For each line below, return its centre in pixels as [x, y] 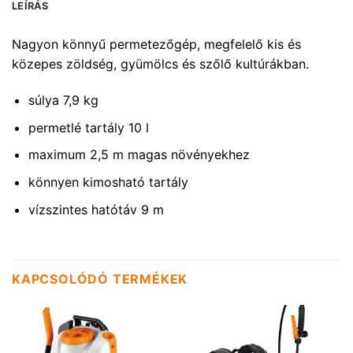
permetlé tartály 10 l [88, 127]
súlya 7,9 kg [63, 100]
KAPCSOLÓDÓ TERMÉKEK [100, 279]
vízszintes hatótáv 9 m [96, 209]
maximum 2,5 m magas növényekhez [139, 155]
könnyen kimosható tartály [108, 182]
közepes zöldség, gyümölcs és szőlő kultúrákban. [160, 64]
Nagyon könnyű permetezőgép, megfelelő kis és [156, 45]
